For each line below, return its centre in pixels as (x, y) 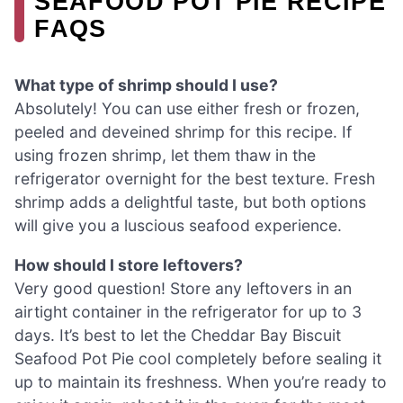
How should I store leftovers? (129, 264)
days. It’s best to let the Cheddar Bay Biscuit (178, 335)
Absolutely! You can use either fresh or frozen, (187, 109)
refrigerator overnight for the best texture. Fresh (195, 179)
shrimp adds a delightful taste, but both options (190, 202)
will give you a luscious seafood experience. (178, 226)
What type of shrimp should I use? (146, 85)
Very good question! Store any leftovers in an (183, 288)
